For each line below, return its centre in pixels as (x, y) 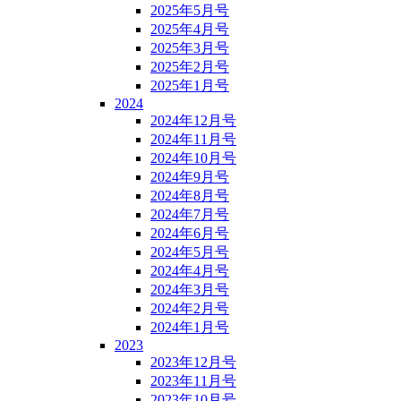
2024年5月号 (190, 252)
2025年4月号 (190, 30)
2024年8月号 (190, 196)
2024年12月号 (193, 121)
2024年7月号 (190, 215)
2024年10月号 (193, 158)
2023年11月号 (193, 381)
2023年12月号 (193, 363)
